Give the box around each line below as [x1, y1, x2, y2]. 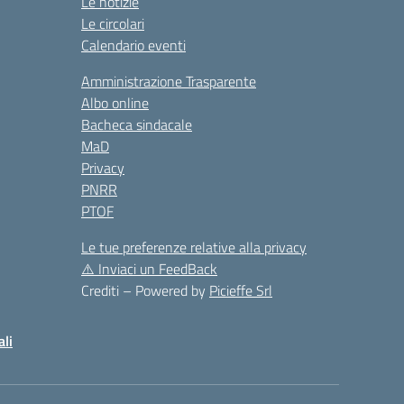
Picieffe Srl [209, 280, 272, 301]
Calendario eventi [81, 34, 186, 56]
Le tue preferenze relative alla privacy [81, 236, 307, 258]
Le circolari [81, 13, 144, 34]
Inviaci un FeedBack [98, 258, 217, 280]
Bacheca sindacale [81, 114, 192, 135]
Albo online [81, 92, 149, 114]
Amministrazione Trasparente [81, 70, 256, 92]
